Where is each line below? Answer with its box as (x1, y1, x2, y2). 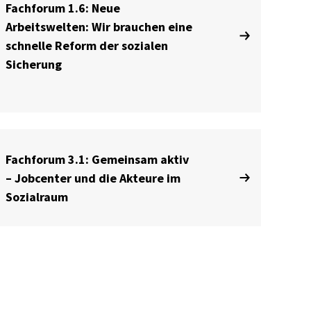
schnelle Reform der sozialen (5, 37, 168, 53)
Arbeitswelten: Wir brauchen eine (5, 18, 192, 35)
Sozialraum (5, 188, 68, 205)
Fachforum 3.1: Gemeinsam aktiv (5, 151, 189, 167)
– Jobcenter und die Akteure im (5, 169, 180, 186)
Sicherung (5, 56, 62, 72)
